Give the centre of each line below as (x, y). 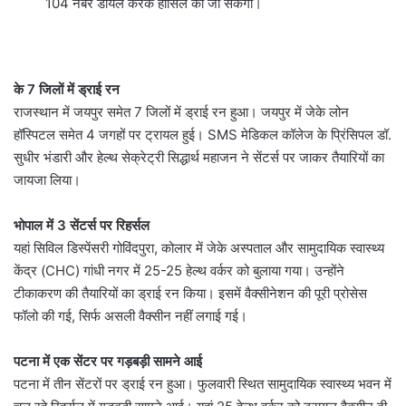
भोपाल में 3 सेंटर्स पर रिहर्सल (82, 226)
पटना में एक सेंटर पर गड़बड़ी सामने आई (108, 362)
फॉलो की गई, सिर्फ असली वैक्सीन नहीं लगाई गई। (130, 316)
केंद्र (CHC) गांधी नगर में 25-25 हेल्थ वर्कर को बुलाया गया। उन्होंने (179, 271)
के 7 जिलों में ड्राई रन (67, 90)
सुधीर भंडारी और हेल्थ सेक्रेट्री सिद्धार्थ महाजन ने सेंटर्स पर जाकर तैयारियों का (199, 158)
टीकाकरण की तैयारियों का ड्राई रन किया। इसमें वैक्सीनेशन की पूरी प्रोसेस (190, 294)
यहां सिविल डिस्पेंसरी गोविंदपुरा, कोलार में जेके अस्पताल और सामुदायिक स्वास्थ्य (199, 248)
